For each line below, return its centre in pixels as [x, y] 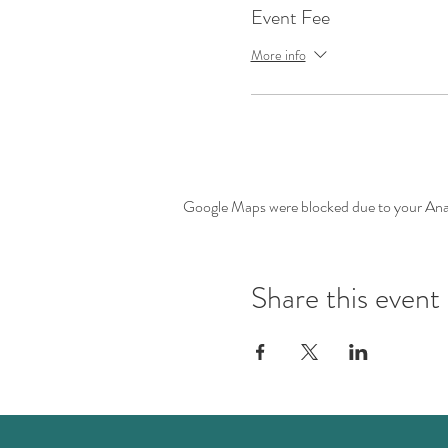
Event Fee [290, 18]
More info [278, 54]
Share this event [345, 298]
